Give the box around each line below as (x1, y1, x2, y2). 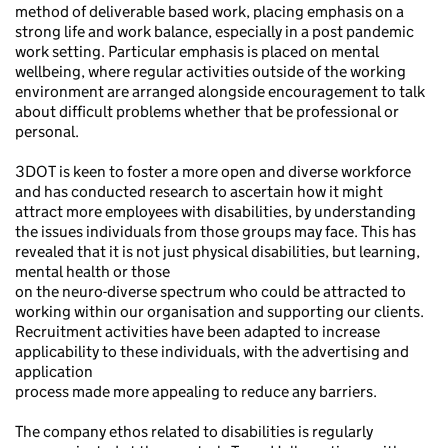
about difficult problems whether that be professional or (15, 102, 399, 121)
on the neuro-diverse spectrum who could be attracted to (15, 282, 406, 301)
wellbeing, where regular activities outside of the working (15, 62, 406, 81)
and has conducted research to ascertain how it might (15, 182, 383, 201)
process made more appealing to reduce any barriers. (15, 382, 377, 401)
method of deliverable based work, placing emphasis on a (15, 2, 404, 21)
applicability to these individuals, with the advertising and (15, 342, 409, 361)
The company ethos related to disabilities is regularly (15, 422, 373, 441)
